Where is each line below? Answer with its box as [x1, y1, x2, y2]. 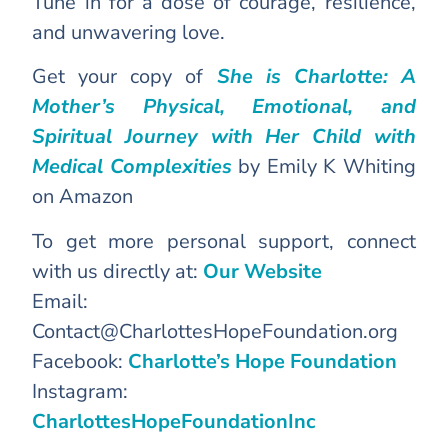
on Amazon [32, 183, 134, 211]
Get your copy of [32, 63, 217, 91]
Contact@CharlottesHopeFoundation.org [32, 317, 399, 345]
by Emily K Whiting [231, 153, 416, 181]
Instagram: [32, 377, 129, 405]
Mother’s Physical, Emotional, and [32, 93, 416, 121]
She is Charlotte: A [216, 63, 416, 91]
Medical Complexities [32, 153, 232, 181]
